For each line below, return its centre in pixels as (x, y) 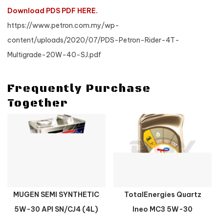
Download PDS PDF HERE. (53, 11)
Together (38, 103)
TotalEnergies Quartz (163, 195)
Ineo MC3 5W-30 (163, 209)
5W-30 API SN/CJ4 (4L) (56, 209)
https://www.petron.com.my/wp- (63, 25)
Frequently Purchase (79, 88)
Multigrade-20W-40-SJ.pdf (54, 55)
